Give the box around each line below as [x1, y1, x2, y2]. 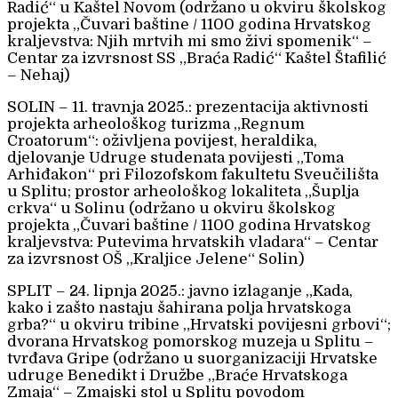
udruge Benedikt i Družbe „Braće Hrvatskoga [7, 367, 347, 385]
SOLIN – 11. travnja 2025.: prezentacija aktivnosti [7, 99, 369, 116]
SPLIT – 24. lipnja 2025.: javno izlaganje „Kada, [7, 283, 353, 300]
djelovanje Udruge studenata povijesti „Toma [7, 149, 344, 167]
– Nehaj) [7, 67, 70, 84]
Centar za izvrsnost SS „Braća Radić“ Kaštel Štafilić [7, 50, 386, 68]
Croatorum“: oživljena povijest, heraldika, [7, 132, 317, 150]
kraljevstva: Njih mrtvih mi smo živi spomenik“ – [7, 33, 372, 51]
